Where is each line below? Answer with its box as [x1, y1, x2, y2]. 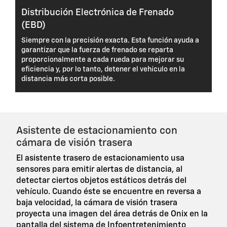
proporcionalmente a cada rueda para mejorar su [21, 56, 184, 63]
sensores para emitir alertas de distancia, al [16, 165, 182, 174]
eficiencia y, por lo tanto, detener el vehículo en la [21, 65, 185, 73]
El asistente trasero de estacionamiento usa [16, 154, 184, 163]
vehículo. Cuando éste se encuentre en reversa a [16, 187, 201, 196]
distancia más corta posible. [21, 75, 115, 83]
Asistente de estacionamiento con [16, 125, 177, 136]
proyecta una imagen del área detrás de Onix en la [16, 210, 208, 218]
